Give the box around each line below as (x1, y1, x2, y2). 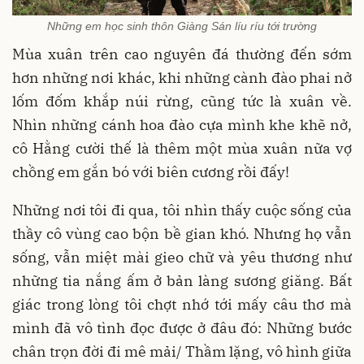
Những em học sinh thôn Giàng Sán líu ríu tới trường (47, 19, 317, 33)
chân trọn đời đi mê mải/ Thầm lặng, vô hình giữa (12, 342, 352, 362)
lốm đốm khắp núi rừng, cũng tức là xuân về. (12, 92, 352, 111)
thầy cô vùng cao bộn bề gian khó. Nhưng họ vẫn (12, 224, 352, 244)
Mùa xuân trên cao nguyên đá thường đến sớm (12, 45, 352, 64)
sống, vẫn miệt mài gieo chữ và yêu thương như (12, 248, 352, 267)
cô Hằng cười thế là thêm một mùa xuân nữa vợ (12, 139, 352, 158)
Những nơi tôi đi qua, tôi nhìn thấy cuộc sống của (12, 201, 352, 220)
